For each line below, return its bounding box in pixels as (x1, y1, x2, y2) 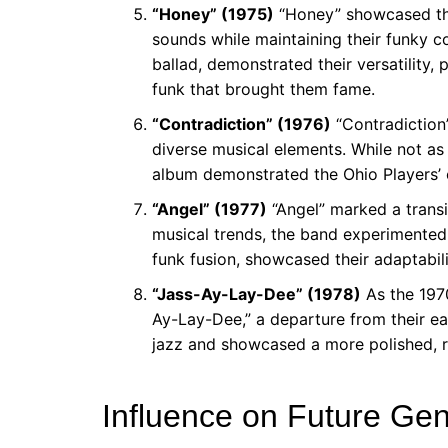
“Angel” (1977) (152, 199, 267, 219)
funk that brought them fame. (152, 79, 375, 99)
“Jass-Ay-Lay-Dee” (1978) (152, 284, 361, 304)
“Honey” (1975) (152, 4, 274, 24)
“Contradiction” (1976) (152, 114, 331, 134)
